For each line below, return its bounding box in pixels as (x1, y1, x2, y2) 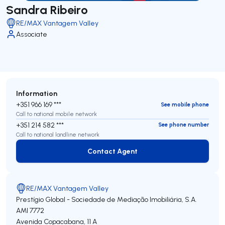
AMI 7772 (16, 206, 44, 215)
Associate (16, 30, 47, 39)
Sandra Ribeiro (6, 2, 88, 17)
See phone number (158, 121, 209, 128)
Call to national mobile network (16, 110, 97, 118)
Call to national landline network (16, 131, 99, 138)
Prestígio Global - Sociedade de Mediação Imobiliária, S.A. (16, 195, 197, 204)
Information (16, 88, 57, 98)
